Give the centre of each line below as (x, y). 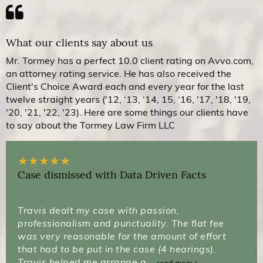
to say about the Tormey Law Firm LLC (90, 125)
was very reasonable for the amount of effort (122, 236)
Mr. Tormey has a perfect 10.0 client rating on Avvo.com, (130, 61)
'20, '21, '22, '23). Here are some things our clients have (127, 112)
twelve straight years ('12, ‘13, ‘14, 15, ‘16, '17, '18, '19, (128, 100)
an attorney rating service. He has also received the (119, 74)
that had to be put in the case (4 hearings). (117, 249)
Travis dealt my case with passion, (98, 210)
